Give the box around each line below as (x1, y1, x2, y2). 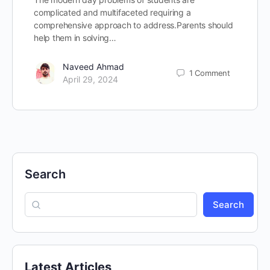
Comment (195, 67, 230, 78)
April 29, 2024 (63, 74, 118, 84)
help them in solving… (34, 33, 116, 43)
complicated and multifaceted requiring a (34, 7, 191, 17)
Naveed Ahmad (63, 61, 124, 72)
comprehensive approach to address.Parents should (34, 20, 233, 30)
